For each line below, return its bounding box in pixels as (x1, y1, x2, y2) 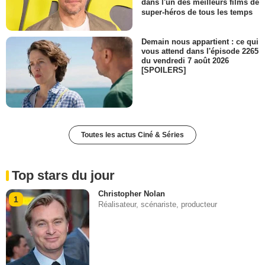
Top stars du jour (12, 167, 115, 183)
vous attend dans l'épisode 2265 (141, 46, 258, 56)
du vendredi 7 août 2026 (141, 56, 229, 65)
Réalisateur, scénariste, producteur (98, 199, 218, 209)
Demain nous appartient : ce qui (141, 37, 258, 46)
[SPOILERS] (141, 65, 186, 75)
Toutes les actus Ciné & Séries (81, 130, 184, 139)
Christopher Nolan (98, 189, 166, 198)
